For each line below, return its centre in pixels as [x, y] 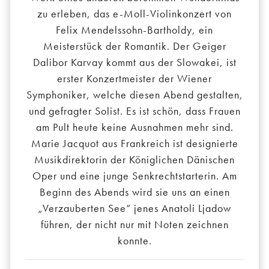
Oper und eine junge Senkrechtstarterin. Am [134, 176]
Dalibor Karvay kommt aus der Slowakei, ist [134, 62]
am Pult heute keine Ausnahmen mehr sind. [134, 127]
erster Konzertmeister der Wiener [134, 79]
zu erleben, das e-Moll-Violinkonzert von [134, 14]
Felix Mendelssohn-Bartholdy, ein [134, 30]
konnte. [134, 241]
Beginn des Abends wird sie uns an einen [134, 192]
